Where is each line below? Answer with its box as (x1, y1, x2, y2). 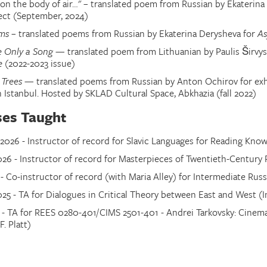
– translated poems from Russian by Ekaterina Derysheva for (11, 26, 258, 41)
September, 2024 (17, 8, 85, 23)
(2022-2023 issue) (2, 56, 76, 70)
